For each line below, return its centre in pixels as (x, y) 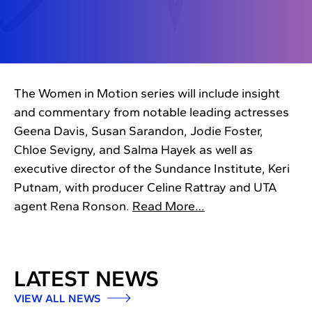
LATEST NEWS (86, 279)
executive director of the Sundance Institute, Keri (152, 169)
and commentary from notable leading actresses (151, 112)
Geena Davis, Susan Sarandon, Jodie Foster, (139, 131)
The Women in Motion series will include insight (147, 94)
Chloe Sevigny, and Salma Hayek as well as (133, 150)
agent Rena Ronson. (73, 206)
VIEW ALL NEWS (58, 299)
